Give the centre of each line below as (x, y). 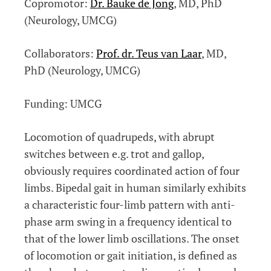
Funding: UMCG (63, 103)
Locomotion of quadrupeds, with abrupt (119, 136)
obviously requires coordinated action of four (132, 170)
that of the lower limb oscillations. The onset (132, 238)
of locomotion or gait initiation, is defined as (131, 255)
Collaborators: (60, 53)
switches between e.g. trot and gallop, (114, 153)
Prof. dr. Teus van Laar (149, 53)
